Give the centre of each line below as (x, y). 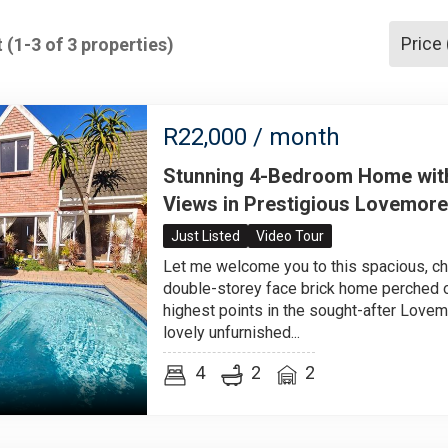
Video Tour (290, 236)
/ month (293, 137)
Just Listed (205, 236)
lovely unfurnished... (231, 332)
